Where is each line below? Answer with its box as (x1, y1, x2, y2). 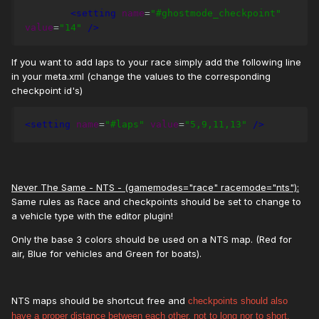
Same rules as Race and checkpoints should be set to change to (11, 196, 301, 208)
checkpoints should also (188, 296, 288, 307)
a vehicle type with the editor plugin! (11, 210, 173, 222)
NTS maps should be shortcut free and (11, 295, 188, 307)
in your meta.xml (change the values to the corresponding (11, 70, 271, 83)
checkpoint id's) (11, 85, 83, 97)
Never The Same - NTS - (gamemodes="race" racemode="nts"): (11, 182, 299, 194)
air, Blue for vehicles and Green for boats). (11, 248, 207, 260)
